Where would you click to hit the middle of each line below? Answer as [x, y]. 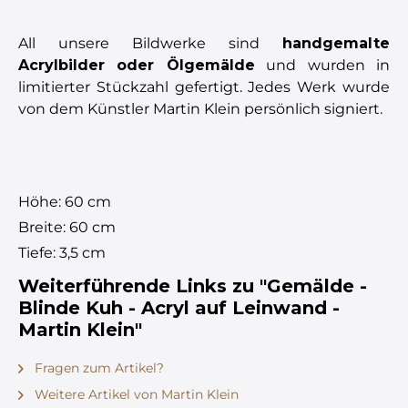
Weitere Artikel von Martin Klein [135, 394]
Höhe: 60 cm [65, 201]
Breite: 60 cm [67, 227]
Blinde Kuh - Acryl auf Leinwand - [179, 307]
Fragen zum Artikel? [97, 367]
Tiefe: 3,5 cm [62, 252]
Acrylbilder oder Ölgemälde [137, 65]
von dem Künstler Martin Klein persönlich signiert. [200, 108]
